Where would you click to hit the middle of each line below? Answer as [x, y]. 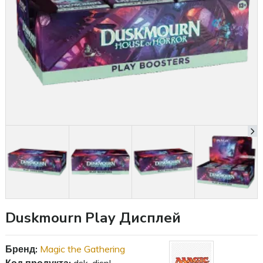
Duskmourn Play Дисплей [93, 218]
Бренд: [21, 249]
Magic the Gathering [82, 249]
